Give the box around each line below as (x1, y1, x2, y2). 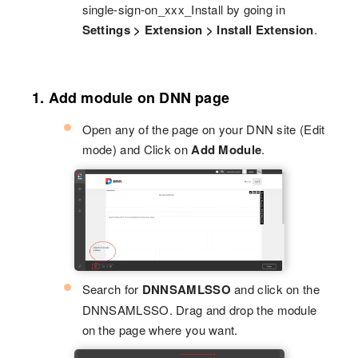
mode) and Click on (82, 141, 192, 157)
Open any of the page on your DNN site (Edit (82, 121, 325, 137)
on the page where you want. (82, 321, 238, 339)
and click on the (230, 280, 320, 298)
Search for (82, 280, 142, 298)
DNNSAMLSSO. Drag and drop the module (82, 301, 317, 319)
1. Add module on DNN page (32, 87, 229, 108)
